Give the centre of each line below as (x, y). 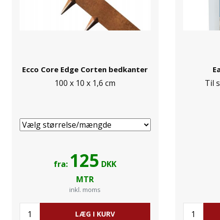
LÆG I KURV (95, 214)
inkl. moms (85, 190)
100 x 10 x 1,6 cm (85, 83)
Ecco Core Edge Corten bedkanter (85, 69)
